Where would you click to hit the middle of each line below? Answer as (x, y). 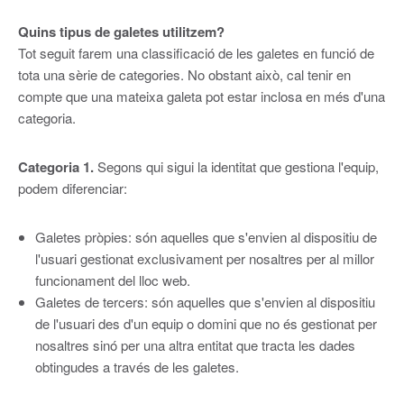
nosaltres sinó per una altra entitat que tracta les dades (195, 344)
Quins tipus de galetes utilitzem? (121, 31)
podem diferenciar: (72, 188)
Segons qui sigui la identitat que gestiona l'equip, (238, 166)
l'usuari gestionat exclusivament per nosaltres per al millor (204, 258)
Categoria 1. (57, 166)
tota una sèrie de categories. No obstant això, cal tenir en (184, 74)
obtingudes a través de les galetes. (137, 366)
